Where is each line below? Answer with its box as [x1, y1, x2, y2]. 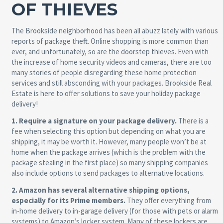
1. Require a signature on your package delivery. [11, 115, 177, 125]
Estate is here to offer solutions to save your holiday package [11, 88, 201, 98]
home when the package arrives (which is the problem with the [11, 147, 206, 157]
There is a [176, 115, 209, 125]
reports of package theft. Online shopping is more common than [11, 36, 209, 46]
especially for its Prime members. [11, 195, 125, 205]
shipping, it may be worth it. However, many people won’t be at [11, 136, 207, 146]
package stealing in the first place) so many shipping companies [11, 157, 208, 167]
